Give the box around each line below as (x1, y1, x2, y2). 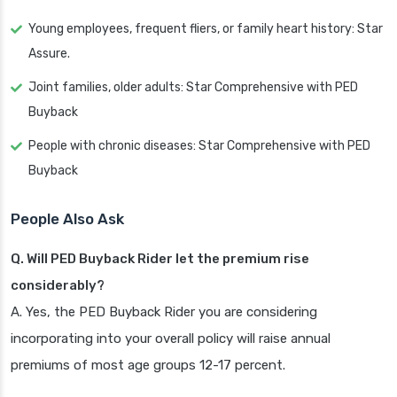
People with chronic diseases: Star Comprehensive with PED (28, 138, 370, 154)
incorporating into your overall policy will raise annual (11, 331, 331, 347)
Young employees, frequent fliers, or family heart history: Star (28, 21, 383, 37)
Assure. (28, 46, 70, 62)
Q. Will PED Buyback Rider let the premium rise (11, 251, 309, 268)
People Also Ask (11, 210, 124, 229)
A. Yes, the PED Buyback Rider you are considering (11, 304, 317, 321)
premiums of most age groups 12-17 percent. (11, 357, 285, 374)
